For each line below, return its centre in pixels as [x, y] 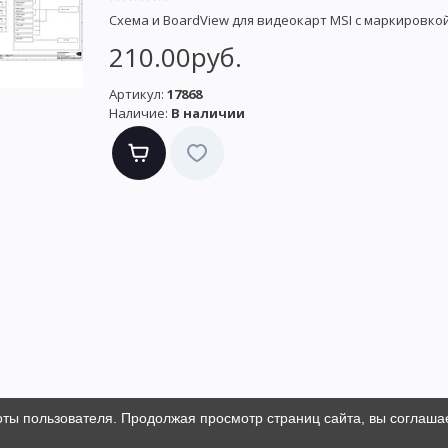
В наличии [208, 113]
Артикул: [136, 94]
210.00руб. [175, 57]
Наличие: [138, 113]
